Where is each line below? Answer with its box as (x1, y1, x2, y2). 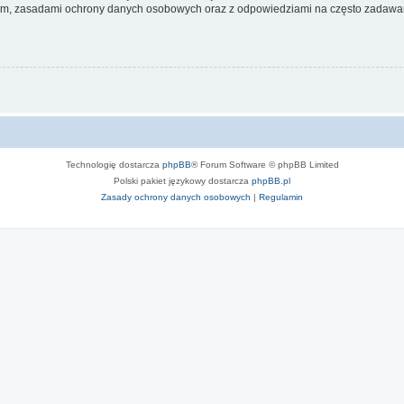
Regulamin (259, 191, 303, 202)
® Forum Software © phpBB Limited (190, 159, 339, 170)
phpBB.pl (252, 175, 290, 186)
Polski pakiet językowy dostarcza (114, 175, 252, 186)
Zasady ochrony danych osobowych (101, 191, 251, 202)
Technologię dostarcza (65, 159, 162, 170)
